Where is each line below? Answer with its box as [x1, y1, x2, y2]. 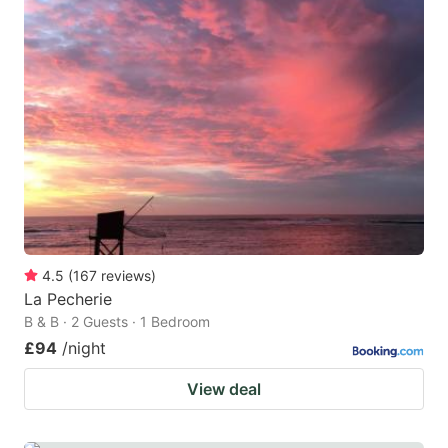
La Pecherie [24, 288, 112, 309]
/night [62, 337, 106, 358]
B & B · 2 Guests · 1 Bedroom [24, 312, 210, 330]
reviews [101, 266, 151, 284]
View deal [187, 378, 261, 399]
